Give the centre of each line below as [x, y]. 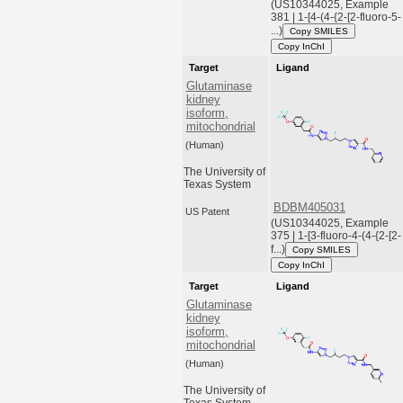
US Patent [208, 211]
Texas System [218, 185]
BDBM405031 [309, 208]
